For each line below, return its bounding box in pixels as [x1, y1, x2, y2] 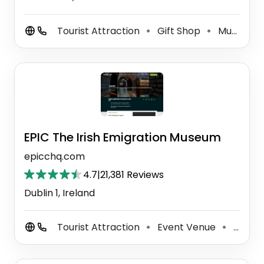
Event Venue [155, 220, 218, 234]
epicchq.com [24, 149, 85, 163]
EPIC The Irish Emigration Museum [24, 128, 221, 146]
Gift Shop [155, 24, 203, 38]
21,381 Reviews [100, 167, 164, 181]
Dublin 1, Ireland [24, 186, 95, 200]
